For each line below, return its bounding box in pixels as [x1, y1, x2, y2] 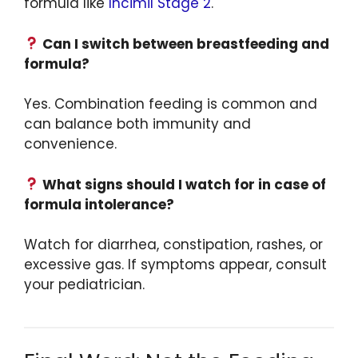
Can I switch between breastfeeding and [39, 34, 330, 54]
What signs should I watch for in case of [39, 174, 327, 194]
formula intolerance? [24, 194, 174, 214]
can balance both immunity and [24, 114, 251, 134]
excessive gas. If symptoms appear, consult [24, 255, 327, 275]
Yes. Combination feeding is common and [24, 94, 317, 114]
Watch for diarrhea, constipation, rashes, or [24, 235, 323, 255]
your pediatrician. [24, 275, 145, 295]
